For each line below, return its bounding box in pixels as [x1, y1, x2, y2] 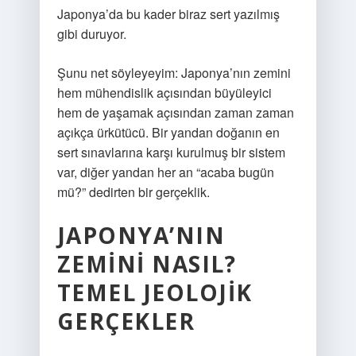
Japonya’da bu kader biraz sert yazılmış [56, 5, 280, 23]
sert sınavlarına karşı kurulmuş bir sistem [56, 143, 285, 161]
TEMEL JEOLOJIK [56, 277, 253, 308]
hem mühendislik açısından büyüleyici [56, 83, 272, 102]
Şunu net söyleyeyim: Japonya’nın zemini [56, 64, 291, 82]
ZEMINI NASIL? [56, 249, 237, 279]
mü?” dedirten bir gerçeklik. [56, 183, 210, 201]
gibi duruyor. [56, 25, 126, 43]
